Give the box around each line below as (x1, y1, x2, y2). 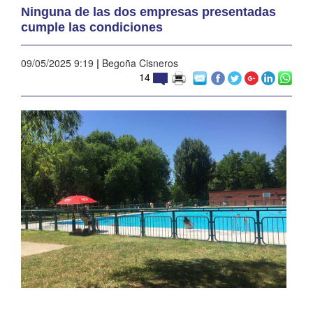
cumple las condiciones (21, 20, 163, 34)
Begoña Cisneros (99, 55, 178, 70)
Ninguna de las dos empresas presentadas (21, 4, 276, 19)
